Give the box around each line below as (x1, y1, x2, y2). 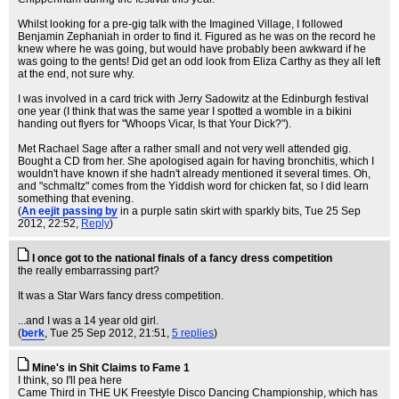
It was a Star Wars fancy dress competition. (18, 289, 224, 302)
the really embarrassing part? (18, 265, 159, 277)
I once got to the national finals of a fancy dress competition (32, 252, 332, 265)
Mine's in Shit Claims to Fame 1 (32, 362, 190, 374)
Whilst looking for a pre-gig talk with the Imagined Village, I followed (18, 18, 343, 30)
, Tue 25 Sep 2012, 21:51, (45, 327, 172, 339)
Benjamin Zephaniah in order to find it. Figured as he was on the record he (18, 30, 376, 43)
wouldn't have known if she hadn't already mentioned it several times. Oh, (18, 167, 370, 180)
